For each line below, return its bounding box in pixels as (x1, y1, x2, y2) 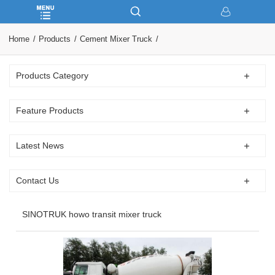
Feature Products (16, 106, 84, 115)
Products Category (16, 71, 89, 80)
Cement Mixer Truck (79, 34, 152, 44)
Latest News (16, 141, 64, 150)
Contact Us (16, 176, 60, 185)
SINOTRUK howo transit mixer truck (21, 209, 161, 219)
